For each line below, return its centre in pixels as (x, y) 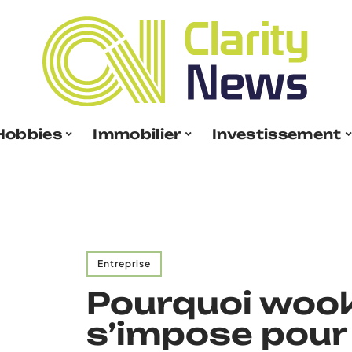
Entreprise (124, 264)
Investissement (277, 134)
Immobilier (137, 134)
